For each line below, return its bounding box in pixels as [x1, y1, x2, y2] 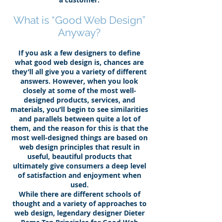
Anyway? [58, 26, 101, 39]
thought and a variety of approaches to [12, 199, 147, 208]
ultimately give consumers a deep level [12, 161, 146, 170]
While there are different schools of [18, 189, 140, 199]
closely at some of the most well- [22, 86, 136, 95]
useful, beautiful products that [27, 152, 132, 161]
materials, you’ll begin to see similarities [10, 105, 148, 114]
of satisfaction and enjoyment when [17, 170, 141, 180]
